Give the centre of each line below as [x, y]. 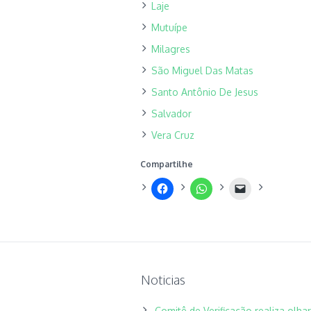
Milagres [171, 49]
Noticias [163, 280]
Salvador [171, 114]
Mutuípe [169, 27]
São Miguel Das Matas [202, 70]
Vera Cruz [173, 135]
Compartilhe [167, 164]
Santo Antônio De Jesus [205, 92]
